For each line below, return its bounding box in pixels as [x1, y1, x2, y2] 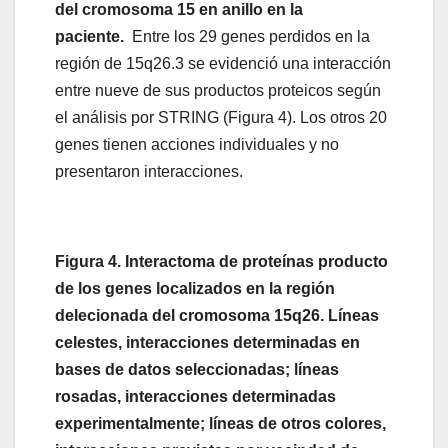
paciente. [55, 28, 124, 46]
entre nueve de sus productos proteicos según [55, 82, 381, 100]
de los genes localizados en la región [55, 280, 335, 298]
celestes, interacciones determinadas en [55, 334, 360, 352]
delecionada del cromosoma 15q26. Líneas [55, 307, 379, 325]
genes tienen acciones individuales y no [55, 136, 339, 154]
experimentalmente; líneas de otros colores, [55, 415, 386, 433]
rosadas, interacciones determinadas [55, 388, 336, 406]
